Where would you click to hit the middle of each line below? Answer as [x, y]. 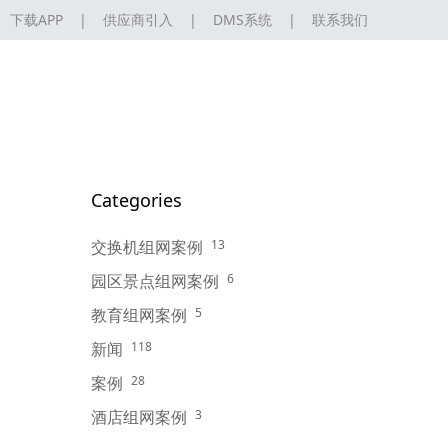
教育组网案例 [139, 315]
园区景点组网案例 [155, 281]
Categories [136, 200]
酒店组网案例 [139, 417]
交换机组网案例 [147, 247]
